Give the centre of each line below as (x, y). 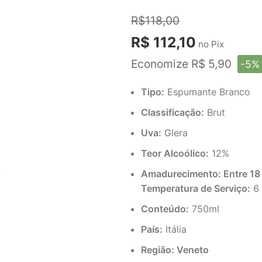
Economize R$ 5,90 (183, 64)
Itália (175, 229)
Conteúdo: (165, 209)
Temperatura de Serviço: (196, 188)
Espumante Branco (207, 92)
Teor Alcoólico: (175, 153)
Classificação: (173, 112)
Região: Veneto (175, 250)
